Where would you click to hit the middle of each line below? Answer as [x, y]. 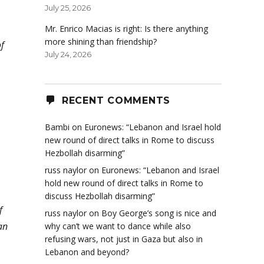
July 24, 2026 [68, 55]
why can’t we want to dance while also [118, 226]
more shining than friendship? [101, 42]
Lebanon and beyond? [87, 252]
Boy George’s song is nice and [159, 213]
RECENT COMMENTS [116, 100]
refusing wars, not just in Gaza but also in [124, 239]
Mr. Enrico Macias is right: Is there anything [126, 29]
